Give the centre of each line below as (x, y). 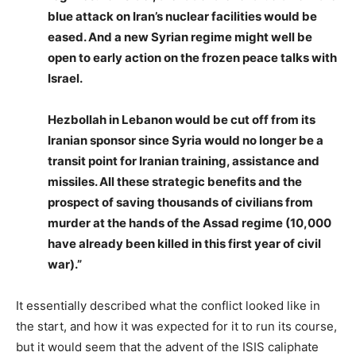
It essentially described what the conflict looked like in (168, 306)
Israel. (65, 78)
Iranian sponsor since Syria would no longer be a (186, 140)
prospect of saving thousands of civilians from (180, 202)
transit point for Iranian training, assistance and (184, 161)
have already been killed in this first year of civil (184, 244)
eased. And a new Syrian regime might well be (180, 37)
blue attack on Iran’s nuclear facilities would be (182, 16)
